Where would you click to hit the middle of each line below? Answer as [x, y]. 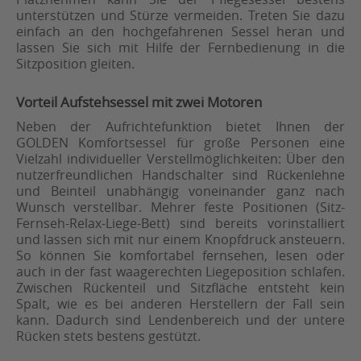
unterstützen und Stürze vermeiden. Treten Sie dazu [180, 16]
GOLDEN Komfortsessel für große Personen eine [180, 143]
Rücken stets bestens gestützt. [108, 336]
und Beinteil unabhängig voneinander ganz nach [180, 191]
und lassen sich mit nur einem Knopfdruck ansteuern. [180, 240]
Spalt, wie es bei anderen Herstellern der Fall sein [180, 304]
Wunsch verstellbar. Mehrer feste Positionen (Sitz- [180, 207]
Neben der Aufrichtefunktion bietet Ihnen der [180, 127]
